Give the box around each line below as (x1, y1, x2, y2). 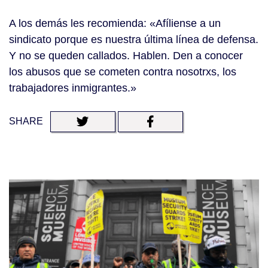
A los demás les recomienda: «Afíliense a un (9, 17, 221, 30)
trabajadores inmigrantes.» (9, 82, 136, 95)
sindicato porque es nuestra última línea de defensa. (9, 33, 258, 46)
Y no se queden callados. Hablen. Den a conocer (9, 50, 243, 62)
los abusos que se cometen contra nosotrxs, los (9, 66, 236, 78)
